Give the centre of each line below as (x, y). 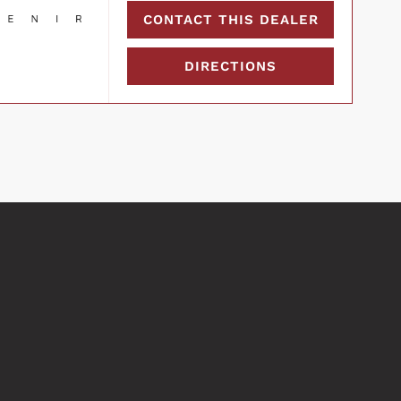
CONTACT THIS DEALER (230, 20)
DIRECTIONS (231, 66)
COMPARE (290, 238)
